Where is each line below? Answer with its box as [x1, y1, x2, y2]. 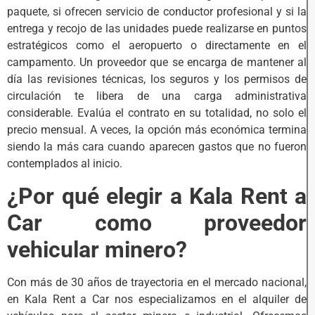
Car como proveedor [7, 209, 307, 236]
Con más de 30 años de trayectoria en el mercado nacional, [7, 275, 307, 289]
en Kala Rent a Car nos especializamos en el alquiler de [7, 292, 307, 306]
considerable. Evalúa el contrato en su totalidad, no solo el [7, 106, 307, 120]
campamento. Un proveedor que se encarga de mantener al [7, 56, 307, 70]
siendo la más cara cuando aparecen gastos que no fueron [7, 140, 307, 154]
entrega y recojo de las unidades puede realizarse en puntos [7, 22, 307, 36]
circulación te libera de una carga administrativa [7, 89, 307, 103]
